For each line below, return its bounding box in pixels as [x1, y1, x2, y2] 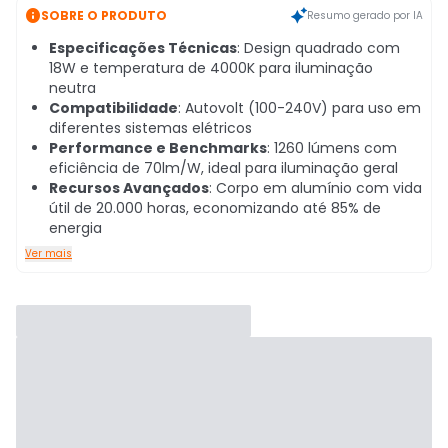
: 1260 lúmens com [267, 138, 397, 158]
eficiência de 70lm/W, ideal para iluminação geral [49, 158, 398, 178]
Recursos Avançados [49, 178, 209, 198]
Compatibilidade [49, 98, 178, 118]
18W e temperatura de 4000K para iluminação [49, 58, 373, 78]
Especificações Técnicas [49, 38, 237, 58]
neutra [49, 78, 96, 98]
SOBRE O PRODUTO [41, 6, 167, 24]
